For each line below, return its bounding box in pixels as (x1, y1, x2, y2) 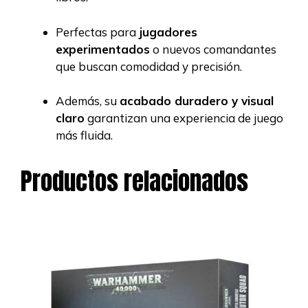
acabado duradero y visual (120, 93, 274, 109)
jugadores (139, 24, 197, 39)
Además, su (56, 93, 120, 109)
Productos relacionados (21, 163, 248, 200)
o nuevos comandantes (150, 41, 276, 56)
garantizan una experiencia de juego (85, 111, 283, 126)
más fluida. (56, 128, 113, 143)
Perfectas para (56, 24, 139, 39)
